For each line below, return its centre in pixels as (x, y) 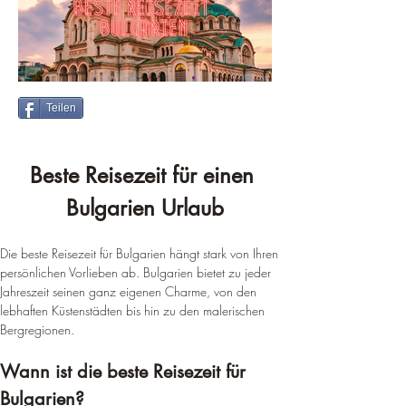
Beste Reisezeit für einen (145, 175)
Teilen (61, 108)
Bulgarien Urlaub (145, 208)
